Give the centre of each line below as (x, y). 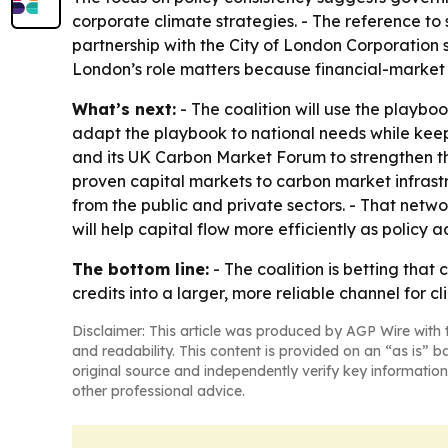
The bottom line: (140, 268)
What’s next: (124, 108)
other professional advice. (158, 390)
